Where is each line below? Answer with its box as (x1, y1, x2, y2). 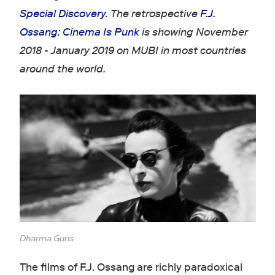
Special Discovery (19, 7, 106, 20)
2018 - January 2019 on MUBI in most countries (19, 44, 246, 57)
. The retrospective (105, 7, 200, 20)
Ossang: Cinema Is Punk (19, 26, 139, 39)
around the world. (19, 63, 106, 76)
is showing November (139, 26, 248, 39)
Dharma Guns (19, 233, 74, 244)
